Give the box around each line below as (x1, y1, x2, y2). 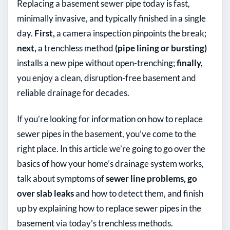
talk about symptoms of (17, 173, 106, 184)
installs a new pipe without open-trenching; (17, 57, 177, 69)
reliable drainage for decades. (17, 87, 129, 99)
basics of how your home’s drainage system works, (17, 158, 204, 169)
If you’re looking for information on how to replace (17, 113, 203, 125)
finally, (177, 57, 203, 69)
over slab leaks (17, 188, 74, 199)
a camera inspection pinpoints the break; (55, 28, 206, 39)
